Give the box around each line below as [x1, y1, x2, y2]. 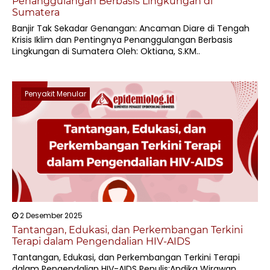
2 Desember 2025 [18, 210, 83, 221]
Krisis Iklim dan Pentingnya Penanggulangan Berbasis [12, 34, 233, 46]
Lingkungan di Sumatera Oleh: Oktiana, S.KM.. [12, 45, 200, 57]
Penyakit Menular [25, 89, 86, 99]
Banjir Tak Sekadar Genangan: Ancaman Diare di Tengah [12, 22, 250, 34]
